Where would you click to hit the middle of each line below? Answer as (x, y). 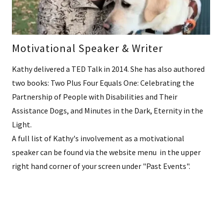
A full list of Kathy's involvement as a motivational (98, 138)
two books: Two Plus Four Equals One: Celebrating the (103, 83)
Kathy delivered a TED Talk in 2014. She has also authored (108, 69)
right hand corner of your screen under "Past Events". (101, 166)
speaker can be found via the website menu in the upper (106, 152)
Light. (23, 124)
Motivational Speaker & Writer (87, 48)
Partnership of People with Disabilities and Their (95, 96)
